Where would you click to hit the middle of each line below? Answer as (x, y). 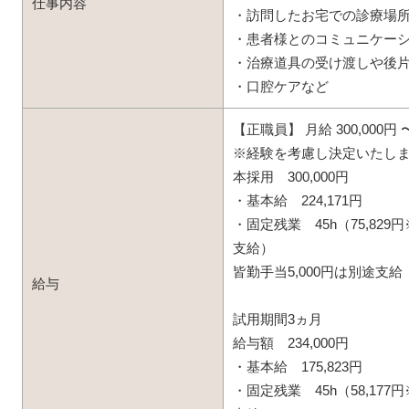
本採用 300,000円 (290, 177)
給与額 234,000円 (290, 343)
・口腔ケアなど (280, 87)
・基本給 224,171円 (297, 201)
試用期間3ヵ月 (277, 320)
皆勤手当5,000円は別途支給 (317, 272)
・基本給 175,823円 (297, 367)
